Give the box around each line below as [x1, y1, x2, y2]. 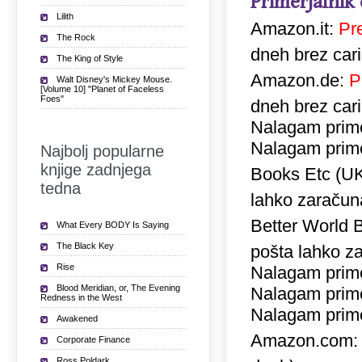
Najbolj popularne [40, 142, 164, 160]
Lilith [57, 11, 74, 21]
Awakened [57, 314, 98, 323]
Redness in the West [40, 293, 122, 302]
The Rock [57, 32, 95, 42]
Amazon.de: [250, 70, 349, 90]
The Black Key [57, 241, 114, 250]
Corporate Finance [57, 335, 130, 344]
